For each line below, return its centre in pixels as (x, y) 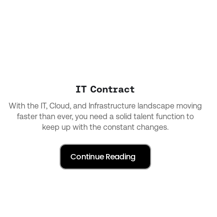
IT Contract (105, 89)
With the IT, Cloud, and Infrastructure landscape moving (105, 106)
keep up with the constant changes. (105, 127)
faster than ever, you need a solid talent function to (105, 116)
